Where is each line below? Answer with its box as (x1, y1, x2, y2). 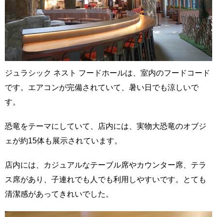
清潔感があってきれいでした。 (5, 190, 113, 198)
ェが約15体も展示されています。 (5, 137, 122, 145)
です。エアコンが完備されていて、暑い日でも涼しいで (5, 83, 199, 92)
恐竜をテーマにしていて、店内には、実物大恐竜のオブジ (5, 122, 206, 130)
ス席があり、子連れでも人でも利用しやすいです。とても (5, 175, 206, 184)
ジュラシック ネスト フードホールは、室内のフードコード (5, 69, 210, 77)
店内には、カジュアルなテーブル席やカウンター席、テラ (5, 161, 206, 169)
